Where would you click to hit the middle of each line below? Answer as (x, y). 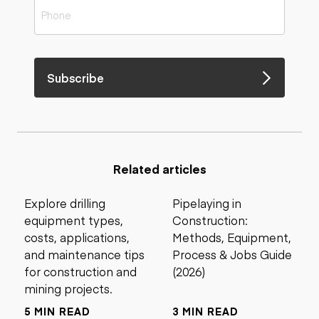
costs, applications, (77, 237)
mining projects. (68, 288)
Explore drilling (65, 203)
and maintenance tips (84, 254)
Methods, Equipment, (232, 237)
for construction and (80, 271)
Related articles (159, 169)
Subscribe (75, 78)
